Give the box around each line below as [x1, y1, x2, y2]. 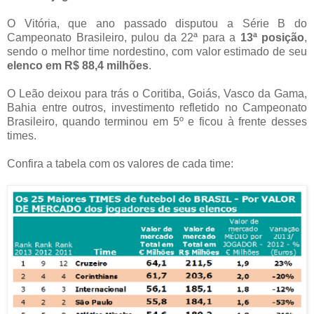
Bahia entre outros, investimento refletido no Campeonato [7, 102, 307, 114]
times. [7, 130, 36, 142]
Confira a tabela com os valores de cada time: [7, 158, 233, 170]
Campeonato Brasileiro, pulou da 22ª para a [7, 32, 240, 44]
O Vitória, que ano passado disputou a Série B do [7, 18, 307, 30]
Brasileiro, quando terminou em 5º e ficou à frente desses [7, 116, 307, 128]
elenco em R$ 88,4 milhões [7, 60, 149, 72]
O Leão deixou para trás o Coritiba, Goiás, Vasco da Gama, [7, 88, 307, 100]
